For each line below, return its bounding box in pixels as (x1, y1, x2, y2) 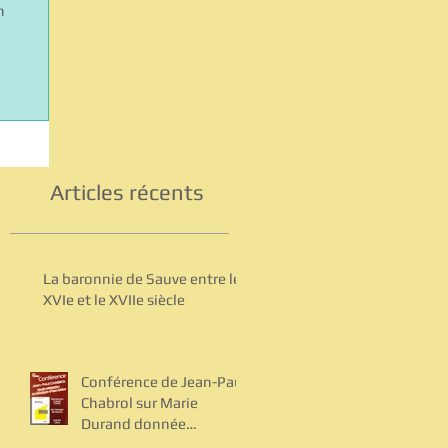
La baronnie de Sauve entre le (43, 269, 241, 287)
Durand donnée (81, 414, 186, 432)
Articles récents (49, 178, 204, 205)
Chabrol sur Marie (81, 393, 198, 411)
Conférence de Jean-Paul (81, 372, 247, 390)
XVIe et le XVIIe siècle (43, 290, 185, 308)
